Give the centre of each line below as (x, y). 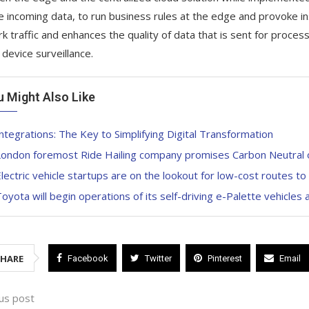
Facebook (88, 259)
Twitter (158, 259)
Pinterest (225, 259)
